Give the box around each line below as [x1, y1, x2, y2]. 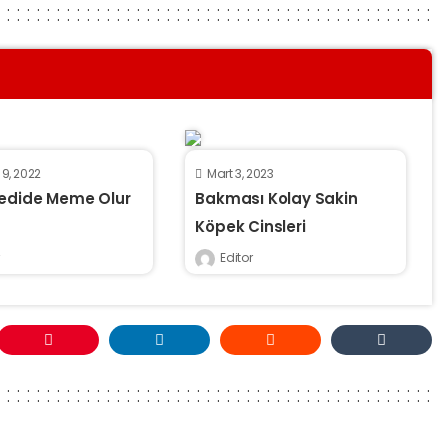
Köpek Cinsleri [195, 216, 306, 238]
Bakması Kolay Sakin [195, 188, 358, 210]
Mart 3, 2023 [206, 165, 274, 183]
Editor [220, 249, 253, 267]
